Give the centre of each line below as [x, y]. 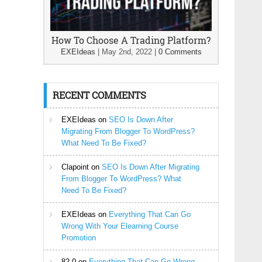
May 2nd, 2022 [127, 52]
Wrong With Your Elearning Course [120, 226]
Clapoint [75, 167]
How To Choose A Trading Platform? [131, 40]
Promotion [79, 238]
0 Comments [180, 52]
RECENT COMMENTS [99, 95]
